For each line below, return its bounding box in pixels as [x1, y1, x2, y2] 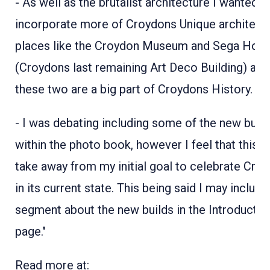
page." [15, 224, 46, 239]
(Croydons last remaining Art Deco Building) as [15, 60, 262, 75]
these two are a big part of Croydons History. [15, 82, 253, 96]
